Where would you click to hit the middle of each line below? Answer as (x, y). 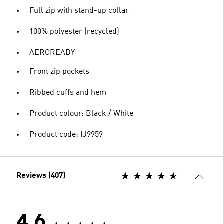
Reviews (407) (41, 176)
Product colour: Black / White (81, 114)
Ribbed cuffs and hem (68, 93)
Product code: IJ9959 (66, 135)
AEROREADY (52, 53)
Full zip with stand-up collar (79, 11)
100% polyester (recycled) (74, 32)
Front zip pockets (59, 72)
